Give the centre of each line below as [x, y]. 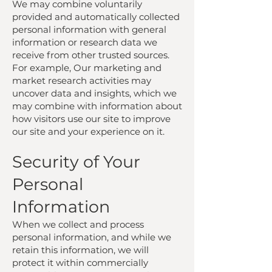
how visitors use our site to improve [91, 119]
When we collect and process [78, 224]
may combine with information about [97, 106]
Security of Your [76, 162]
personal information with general [89, 29]
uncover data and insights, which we [94, 93]
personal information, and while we [92, 237]
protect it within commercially [80, 263]
